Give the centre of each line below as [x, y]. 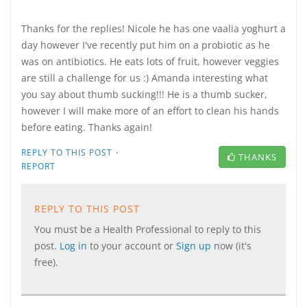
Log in [75, 246]
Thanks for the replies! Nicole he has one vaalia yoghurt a [153, 28]
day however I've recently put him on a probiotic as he [146, 45]
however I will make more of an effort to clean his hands [150, 111]
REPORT [38, 166]
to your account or [133, 246]
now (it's [233, 246]
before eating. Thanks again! [87, 127]
